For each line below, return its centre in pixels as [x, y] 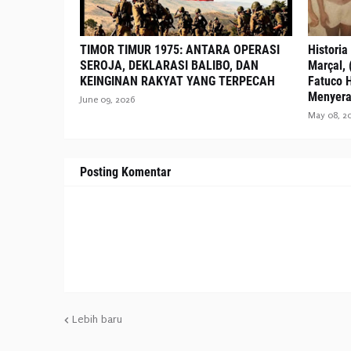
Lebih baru [97, 320]
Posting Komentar [125, 172]
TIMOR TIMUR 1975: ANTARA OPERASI [180, 49]
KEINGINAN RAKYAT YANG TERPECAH [177, 81]
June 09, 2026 [107, 100]
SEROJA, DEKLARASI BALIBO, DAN [169, 65]
